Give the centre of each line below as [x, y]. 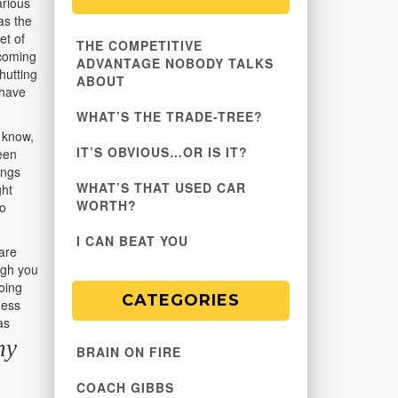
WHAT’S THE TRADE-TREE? [170, 116]
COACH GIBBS [125, 387]
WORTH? [107, 205]
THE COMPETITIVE [139, 45]
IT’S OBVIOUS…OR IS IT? [162, 152]
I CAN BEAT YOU [132, 241]
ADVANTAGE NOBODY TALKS [175, 63]
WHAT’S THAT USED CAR [161, 187]
